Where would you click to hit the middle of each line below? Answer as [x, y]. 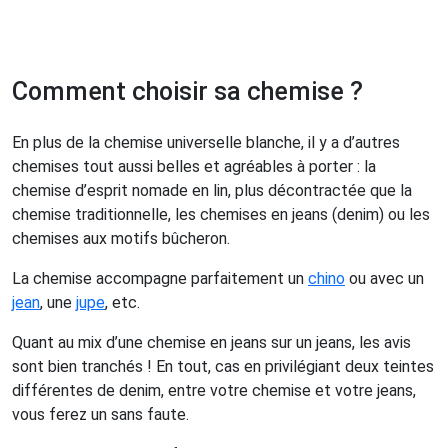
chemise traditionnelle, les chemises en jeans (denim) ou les [221, 215]
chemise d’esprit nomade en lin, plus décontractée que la [212, 191]
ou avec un [384, 279]
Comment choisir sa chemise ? [187, 92]
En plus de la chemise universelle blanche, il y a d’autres [206, 143]
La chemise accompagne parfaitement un [160, 279]
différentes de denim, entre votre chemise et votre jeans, [214, 391]
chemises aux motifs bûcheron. [121, 239]
